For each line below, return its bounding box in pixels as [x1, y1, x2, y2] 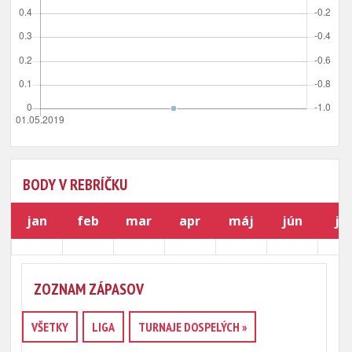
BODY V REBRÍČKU [23, 174, 128, 195]
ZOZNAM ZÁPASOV [33, 279, 144, 299]
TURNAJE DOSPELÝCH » [137, 319, 247, 335]
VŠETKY [31, 319, 68, 335]
